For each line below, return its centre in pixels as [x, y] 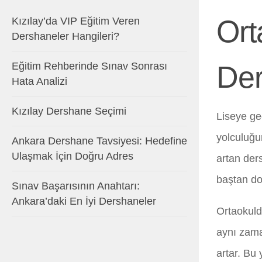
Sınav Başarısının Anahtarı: [76, 186]
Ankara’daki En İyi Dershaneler [84, 201]
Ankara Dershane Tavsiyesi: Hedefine [99, 141]
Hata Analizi [39, 82]
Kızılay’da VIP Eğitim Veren [76, 21]
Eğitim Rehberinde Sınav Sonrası [89, 66]
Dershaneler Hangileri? [65, 37]
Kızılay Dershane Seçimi [69, 111]
